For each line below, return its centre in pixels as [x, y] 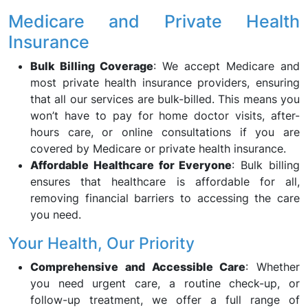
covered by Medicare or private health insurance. [158, 148]
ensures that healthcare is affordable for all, [165, 181]
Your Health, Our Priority [101, 243]
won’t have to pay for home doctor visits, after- [165, 115]
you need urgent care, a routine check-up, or [165, 283]
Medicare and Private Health [154, 21]
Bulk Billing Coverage [92, 66]
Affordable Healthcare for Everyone [131, 165]
